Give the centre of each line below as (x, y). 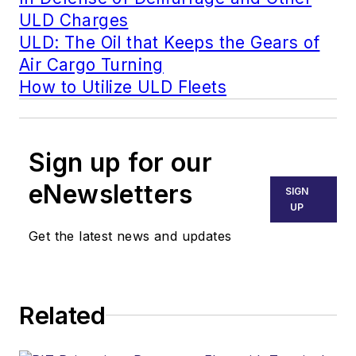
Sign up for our (120, 162)
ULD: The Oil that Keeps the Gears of (170, 42)
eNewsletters (111, 194)
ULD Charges (74, 20)
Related (62, 315)
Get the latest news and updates (130, 236)
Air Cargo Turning (91, 64)
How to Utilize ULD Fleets (123, 87)
